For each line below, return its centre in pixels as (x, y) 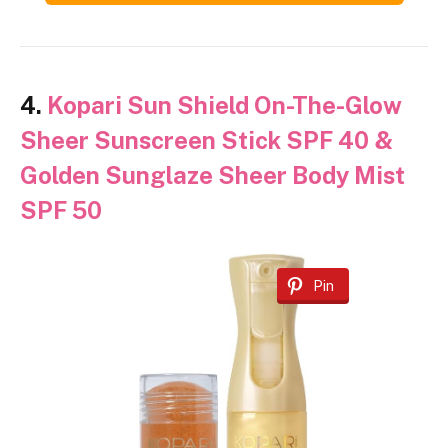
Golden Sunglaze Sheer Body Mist (212, 174)
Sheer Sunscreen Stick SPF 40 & (206, 139)
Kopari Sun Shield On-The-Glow (224, 104)
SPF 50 (61, 209)
